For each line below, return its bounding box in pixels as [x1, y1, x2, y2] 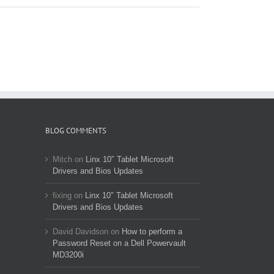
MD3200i [52, 250, 84, 260]
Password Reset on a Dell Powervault [52, 239, 186, 248]
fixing [52, 191, 72, 201]
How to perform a [121, 227, 182, 237]
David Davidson [52, 227, 108, 237]
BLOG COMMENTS [45, 125, 106, 136]
